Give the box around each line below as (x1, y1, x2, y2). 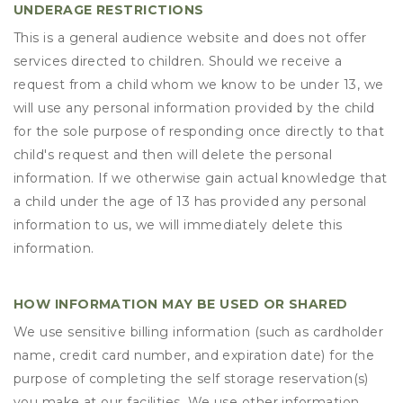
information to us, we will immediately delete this (13, 217, 343, 233)
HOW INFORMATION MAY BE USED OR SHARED (13, 296, 348, 312)
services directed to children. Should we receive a (13, 53, 343, 69)
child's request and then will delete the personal (13, 147, 333, 163)
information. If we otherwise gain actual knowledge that (13, 170, 388, 186)
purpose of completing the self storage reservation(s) (13, 371, 369, 387)
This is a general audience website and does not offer (13, 30, 367, 46)
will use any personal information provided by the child (13, 100, 375, 116)
